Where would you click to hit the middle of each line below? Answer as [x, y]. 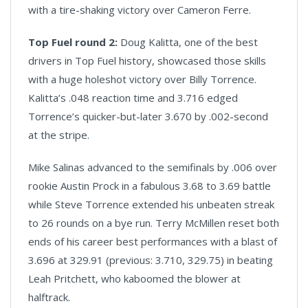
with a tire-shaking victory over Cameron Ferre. [141, 10]
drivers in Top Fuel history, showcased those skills [147, 61]
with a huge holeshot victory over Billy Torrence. [142, 79]
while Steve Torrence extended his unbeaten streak [151, 205]
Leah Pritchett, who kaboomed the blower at [134, 279]
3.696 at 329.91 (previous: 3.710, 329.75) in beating [151, 260]
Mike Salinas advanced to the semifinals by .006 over [153, 167]
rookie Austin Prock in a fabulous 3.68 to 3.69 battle [150, 186]
